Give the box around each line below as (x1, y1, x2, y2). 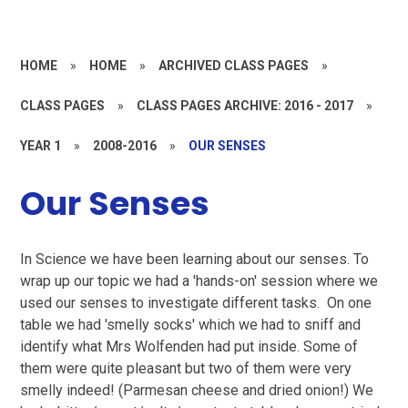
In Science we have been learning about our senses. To (20, 250, 370, 268)
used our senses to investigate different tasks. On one (20, 293, 372, 311)
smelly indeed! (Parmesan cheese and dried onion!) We (20, 381, 374, 399)
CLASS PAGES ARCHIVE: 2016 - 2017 (137, 98, 354, 113)
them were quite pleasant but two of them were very (20, 359, 352, 377)
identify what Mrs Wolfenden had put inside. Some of (20, 337, 359, 355)
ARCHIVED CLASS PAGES (158, 58, 310, 73)
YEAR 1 (20, 138, 62, 153)
